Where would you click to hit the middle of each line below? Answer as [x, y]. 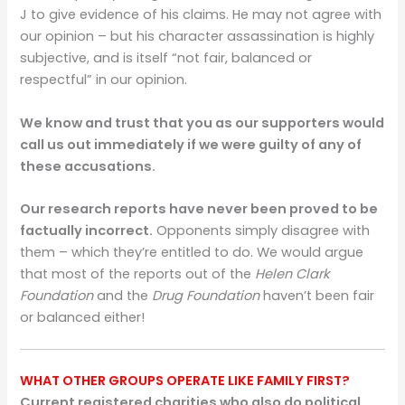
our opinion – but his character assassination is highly [198, 37]
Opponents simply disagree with [262, 230]
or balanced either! [83, 317]
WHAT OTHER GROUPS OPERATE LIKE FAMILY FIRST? [185, 381]
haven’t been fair [317, 295]
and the [123, 295]
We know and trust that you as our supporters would [202, 122]
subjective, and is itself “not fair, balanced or [166, 58]
